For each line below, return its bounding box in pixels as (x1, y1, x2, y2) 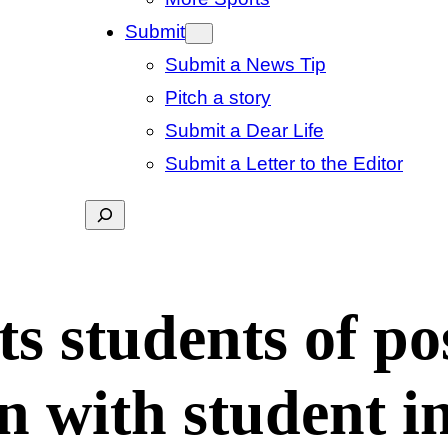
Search (84, 204, 146, 226)
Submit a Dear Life (165, 120, 324, 142)
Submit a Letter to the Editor (165, 153, 403, 175)
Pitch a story (165, 87, 271, 109)
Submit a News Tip (165, 54, 326, 76)
